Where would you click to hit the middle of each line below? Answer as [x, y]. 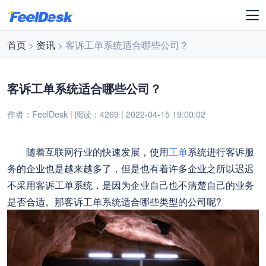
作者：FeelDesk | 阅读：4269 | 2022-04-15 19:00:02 [107, 114]
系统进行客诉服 [221, 152]
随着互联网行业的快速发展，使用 [88, 152]
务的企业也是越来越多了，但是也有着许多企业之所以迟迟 [131, 168]
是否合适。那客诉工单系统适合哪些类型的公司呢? [115, 202]
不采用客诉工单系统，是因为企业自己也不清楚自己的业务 [131, 185]
